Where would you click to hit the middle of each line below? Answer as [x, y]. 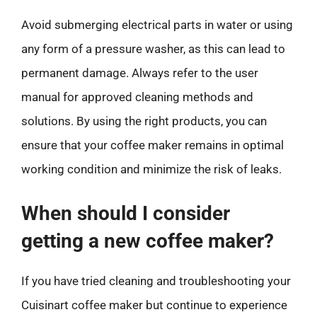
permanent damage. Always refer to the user [140, 73]
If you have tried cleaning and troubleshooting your [156, 281]
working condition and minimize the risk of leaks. [151, 169]
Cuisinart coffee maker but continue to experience [154, 305]
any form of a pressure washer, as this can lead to [153, 49]
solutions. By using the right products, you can [144, 121]
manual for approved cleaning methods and [137, 97]
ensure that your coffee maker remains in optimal [152, 145]
